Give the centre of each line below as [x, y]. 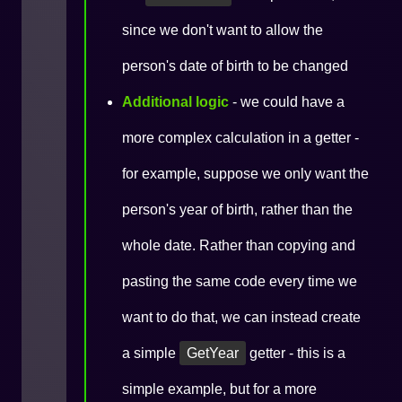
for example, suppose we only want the [245, 174]
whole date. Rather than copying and [239, 245]
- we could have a [287, 102]
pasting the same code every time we [240, 281]
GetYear [213, 353]
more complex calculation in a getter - [240, 138]
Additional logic [175, 102]
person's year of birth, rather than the [237, 210]
